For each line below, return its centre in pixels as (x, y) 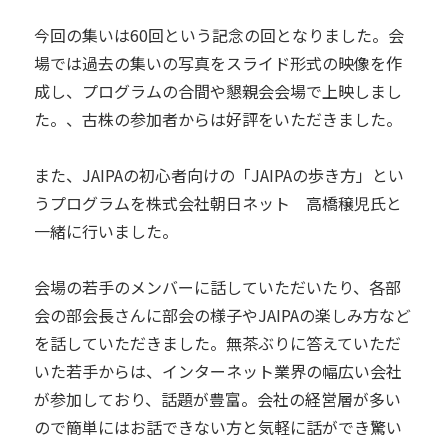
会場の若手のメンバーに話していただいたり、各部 (217, 287)
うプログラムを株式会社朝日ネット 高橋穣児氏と (217, 203)
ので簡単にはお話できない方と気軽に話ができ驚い (217, 427)
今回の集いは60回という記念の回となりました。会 (218, 35)
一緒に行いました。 (105, 231)
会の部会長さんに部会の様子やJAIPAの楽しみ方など (222, 315)
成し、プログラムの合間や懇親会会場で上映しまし (217, 91)
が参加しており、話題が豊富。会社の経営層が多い (217, 399)
